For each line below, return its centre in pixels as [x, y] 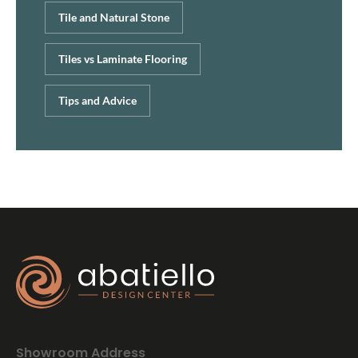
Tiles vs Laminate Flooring [123, 58]
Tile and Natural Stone [114, 17]
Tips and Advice [98, 100]
